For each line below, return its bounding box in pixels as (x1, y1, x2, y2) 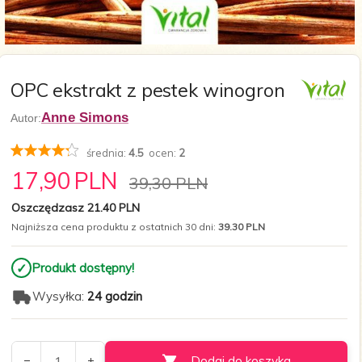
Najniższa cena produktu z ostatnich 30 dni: (11, 221, 218, 234)
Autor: (11, 112, 41, 125)
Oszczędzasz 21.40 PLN (11, 200, 140, 216)
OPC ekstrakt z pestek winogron (11, 78, 285, 103)
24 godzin (87, 288, 142, 305)
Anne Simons (41, 110, 128, 126)
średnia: (86, 145, 128, 159)
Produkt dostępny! (32, 259, 134, 276)
